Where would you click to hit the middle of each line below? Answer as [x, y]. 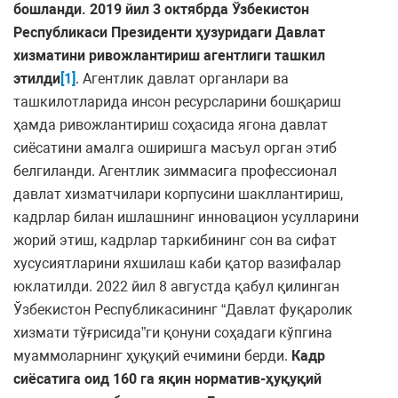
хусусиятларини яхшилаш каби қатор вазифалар [177, 264]
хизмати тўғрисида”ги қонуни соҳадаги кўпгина [173, 333]
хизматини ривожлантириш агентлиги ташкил [169, 56]
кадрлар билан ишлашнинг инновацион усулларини [186, 218]
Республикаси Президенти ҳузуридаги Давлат [169, 33]
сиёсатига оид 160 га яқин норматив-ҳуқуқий [167, 379]
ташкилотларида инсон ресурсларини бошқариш [177, 102]
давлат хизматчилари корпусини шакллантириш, [178, 195]
